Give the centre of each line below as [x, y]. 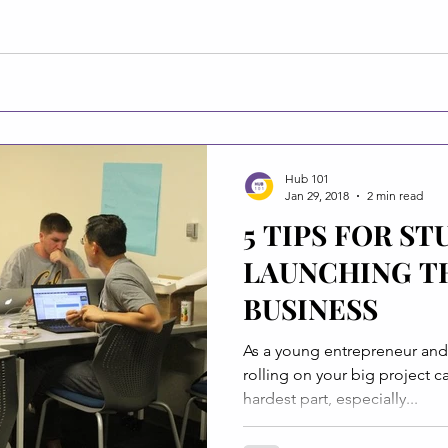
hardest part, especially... [330, 398]
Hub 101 [307, 178]
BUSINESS [310, 308]
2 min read [395, 195]
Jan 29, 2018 [317, 195]
